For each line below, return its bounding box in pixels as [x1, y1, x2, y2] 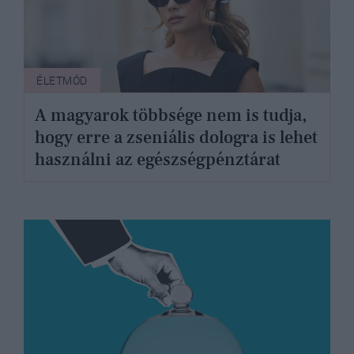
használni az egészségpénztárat [35, 148, 281, 171]
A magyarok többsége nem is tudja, [35, 104, 307, 126]
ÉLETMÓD [36, 74, 88, 88]
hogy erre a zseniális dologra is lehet [35, 126, 318, 149]
